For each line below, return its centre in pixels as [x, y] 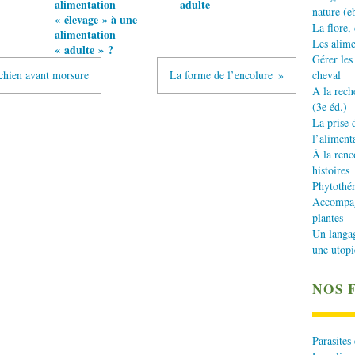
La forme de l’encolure [221, 75]
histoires [331, 170]
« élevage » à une [96, 19]
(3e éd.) [330, 107]
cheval [326, 75]
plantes [328, 218]
